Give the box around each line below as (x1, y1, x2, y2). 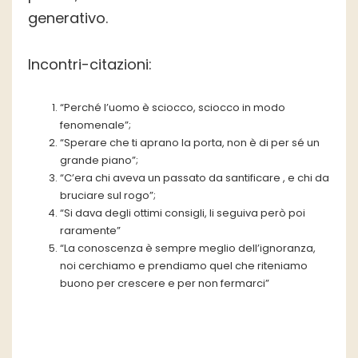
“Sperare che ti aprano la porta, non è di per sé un (60, 135, 320, 151)
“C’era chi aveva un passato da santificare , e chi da (60, 170, 329, 186)
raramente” (60, 223, 121, 239)
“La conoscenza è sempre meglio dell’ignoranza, (60, 241, 316, 257)
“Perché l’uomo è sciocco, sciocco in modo (60, 100, 285, 116)
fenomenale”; (60, 117, 131, 133)
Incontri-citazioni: (28, 54, 152, 75)
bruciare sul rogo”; (60, 188, 156, 204)
